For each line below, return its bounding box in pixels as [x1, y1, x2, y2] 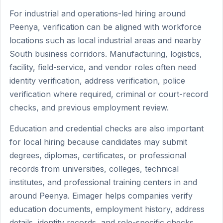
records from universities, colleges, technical [9, 164, 179, 174]
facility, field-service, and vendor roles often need [9, 62, 196, 72]
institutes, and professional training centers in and [9, 177, 197, 187]
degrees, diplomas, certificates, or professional [9, 150, 186, 160]
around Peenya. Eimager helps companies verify [9, 191, 193, 201]
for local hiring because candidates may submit [9, 137, 187, 147]
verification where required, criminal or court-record [9, 89, 208, 99]
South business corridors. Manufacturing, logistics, [9, 49, 202, 59]
